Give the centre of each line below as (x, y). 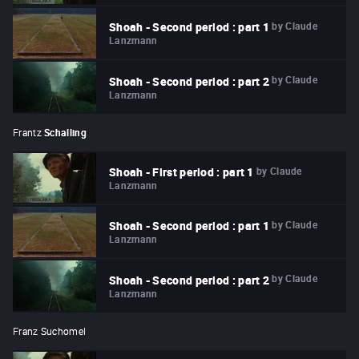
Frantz (27, 132)
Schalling (65, 132)
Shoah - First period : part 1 (182, 172)
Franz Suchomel (50, 331)
